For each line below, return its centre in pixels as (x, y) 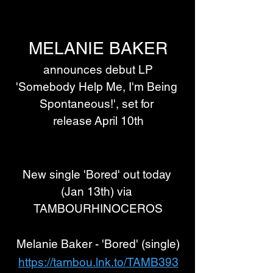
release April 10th (98, 121)
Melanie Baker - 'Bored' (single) (98, 244)
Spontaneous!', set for (98, 104)
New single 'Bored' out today (98, 174)
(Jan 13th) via (98, 191)
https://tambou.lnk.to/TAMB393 (98, 262)
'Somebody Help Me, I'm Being (98, 87)
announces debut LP (98, 69)
